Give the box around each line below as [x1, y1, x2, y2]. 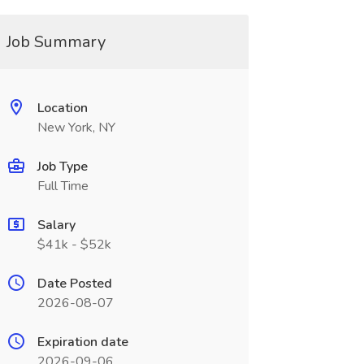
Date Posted [37, 275, 112, 292]
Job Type [37, 158, 88, 175]
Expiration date [37, 333, 128, 351]
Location [37, 99, 88, 117]
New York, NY [37, 119, 115, 136]
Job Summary [6, 31, 106, 53]
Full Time [37, 177, 89, 195]
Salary [37, 216, 76, 234]
